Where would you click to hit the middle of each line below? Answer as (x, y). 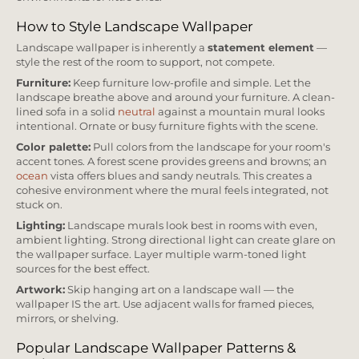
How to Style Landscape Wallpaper (135, 26)
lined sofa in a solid (67, 112)
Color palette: (53, 147)
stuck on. (39, 205)
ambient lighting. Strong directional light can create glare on (176, 240)
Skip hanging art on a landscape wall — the (179, 290)
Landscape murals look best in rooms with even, (191, 226)
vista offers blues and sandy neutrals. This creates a (180, 176)
